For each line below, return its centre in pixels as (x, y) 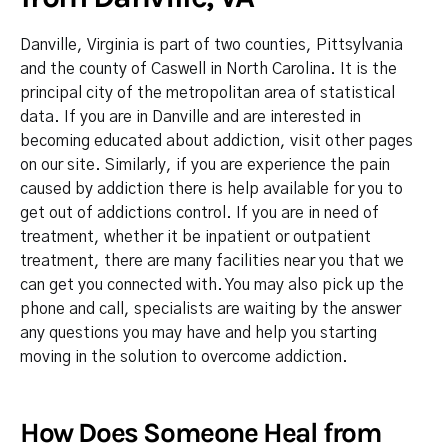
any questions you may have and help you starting (198, 333)
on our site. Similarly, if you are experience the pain (205, 165)
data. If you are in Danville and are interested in (190, 117)
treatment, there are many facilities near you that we (212, 261)
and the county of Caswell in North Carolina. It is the (208, 69)
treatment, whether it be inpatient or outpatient (195, 237)
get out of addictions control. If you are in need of (199, 213)
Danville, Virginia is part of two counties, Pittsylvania (211, 45)
